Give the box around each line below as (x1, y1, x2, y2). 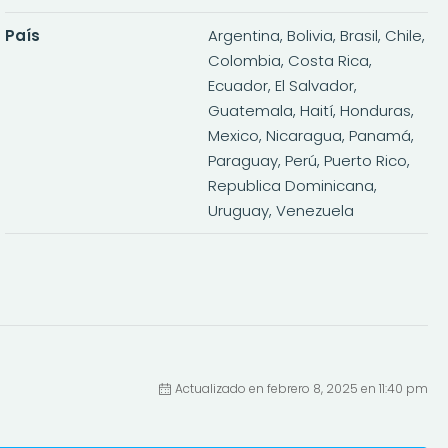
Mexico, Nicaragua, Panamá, (207, 124, 414, 146)
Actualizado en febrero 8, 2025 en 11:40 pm (174, 380, 428, 398)
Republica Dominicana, (207, 174, 377, 196)
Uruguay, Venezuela (207, 199, 354, 221)
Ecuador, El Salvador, (207, 74, 357, 96)
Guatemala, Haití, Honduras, (207, 99, 414, 121)
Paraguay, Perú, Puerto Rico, (207, 149, 410, 171)
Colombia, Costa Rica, (207, 49, 372, 71)
